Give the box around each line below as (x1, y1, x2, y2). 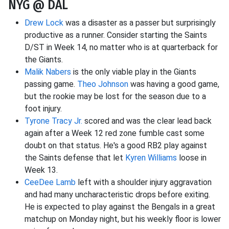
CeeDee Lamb (25, 177, 76, 188)
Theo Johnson (77, 79, 128, 89)
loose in (177, 153, 207, 163)
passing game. (25, 79, 77, 89)
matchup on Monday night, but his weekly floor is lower (25, 214, 221, 224)
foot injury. (25, 104, 62, 114)
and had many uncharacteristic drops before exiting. (25, 190, 210, 200)
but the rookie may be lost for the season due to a (25, 91, 206, 102)
